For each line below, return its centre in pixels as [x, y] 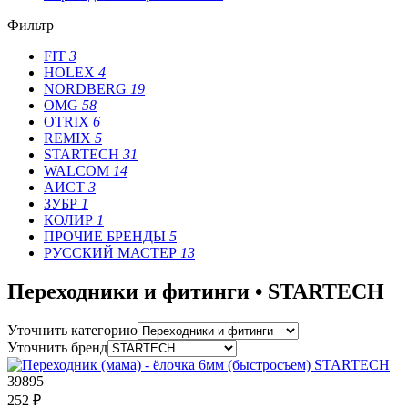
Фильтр [31, 25]
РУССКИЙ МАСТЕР [112, 253]
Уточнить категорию [72, 330]
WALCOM [78, 171]
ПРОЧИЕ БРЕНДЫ [107, 237]
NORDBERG [87, 89]
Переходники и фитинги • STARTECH [196, 291]
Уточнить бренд [57, 347]
